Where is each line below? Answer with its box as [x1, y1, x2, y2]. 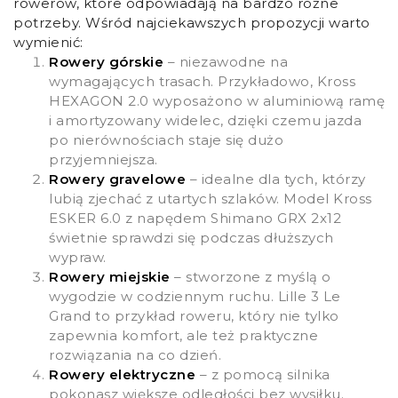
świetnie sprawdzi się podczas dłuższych [49, 229, 334, 247]
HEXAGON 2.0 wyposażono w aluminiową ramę [49, 92, 385, 110]
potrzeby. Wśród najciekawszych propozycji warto [13, 14, 370, 32]
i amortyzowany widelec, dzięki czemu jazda [49, 112, 362, 130]
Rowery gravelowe [49, 171, 186, 188]
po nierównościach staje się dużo [49, 131, 283, 149]
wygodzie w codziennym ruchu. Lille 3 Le [49, 288, 341, 306]
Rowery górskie [49, 53, 163, 71]
